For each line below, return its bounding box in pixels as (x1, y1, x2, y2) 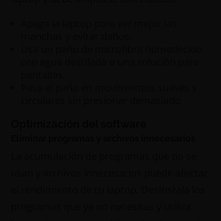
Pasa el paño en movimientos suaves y (21, 81, 197, 94)
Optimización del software (11, 117, 147, 130)
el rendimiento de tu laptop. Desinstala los (11, 183, 206, 196)
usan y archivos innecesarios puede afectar (11, 166, 208, 180)
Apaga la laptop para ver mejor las (21, 17, 177, 30)
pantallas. (21, 68, 66, 81)
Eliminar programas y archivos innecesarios (11, 133, 196, 144)
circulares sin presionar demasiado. (21, 94, 184, 107)
